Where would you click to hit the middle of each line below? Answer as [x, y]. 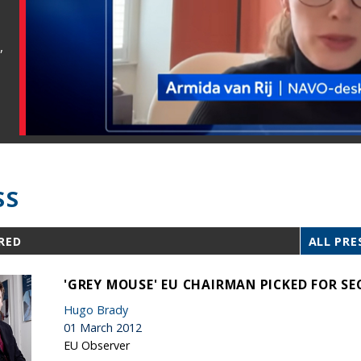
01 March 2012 [103, 327]
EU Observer [97, 345]
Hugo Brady [96, 309]
